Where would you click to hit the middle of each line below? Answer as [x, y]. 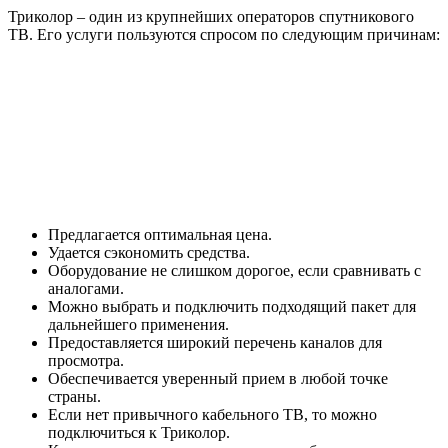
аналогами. [86, 289]
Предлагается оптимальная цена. [160, 235]
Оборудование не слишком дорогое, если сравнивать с [234, 271]
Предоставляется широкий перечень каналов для [215, 343]
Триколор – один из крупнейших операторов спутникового [211, 17]
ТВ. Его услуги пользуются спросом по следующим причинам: [224, 35]
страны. [74, 397]
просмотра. [86, 361]
